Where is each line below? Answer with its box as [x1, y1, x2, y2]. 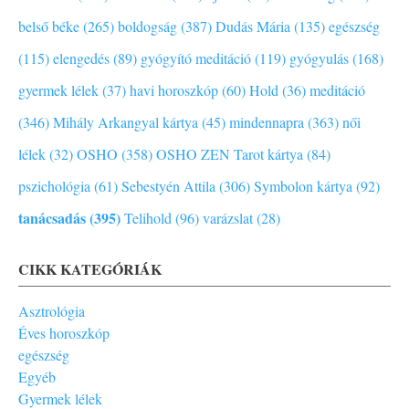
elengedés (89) [53, 48, 137, 68]
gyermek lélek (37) [18, 80, 126, 100]
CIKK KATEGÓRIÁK [18, 258, 162, 280]
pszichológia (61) [18, 176, 118, 196]
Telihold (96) [124, 208, 199, 228]
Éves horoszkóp [18, 323, 110, 343]
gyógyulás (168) [289, 48, 383, 68]
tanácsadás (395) [18, 207, 121, 229]
